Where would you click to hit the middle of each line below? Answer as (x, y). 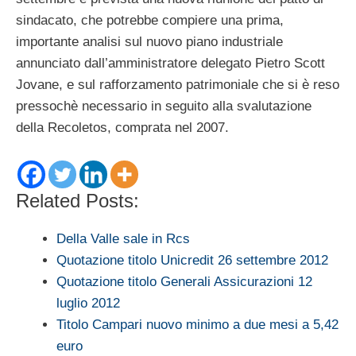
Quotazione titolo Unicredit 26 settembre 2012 (192, 260)
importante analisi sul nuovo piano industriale (149, 42)
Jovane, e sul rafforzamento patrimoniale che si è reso (178, 85)
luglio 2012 (88, 303)
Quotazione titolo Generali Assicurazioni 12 (184, 281)
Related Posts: (77, 200)
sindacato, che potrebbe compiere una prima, (150, 21)
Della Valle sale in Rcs (123, 238)
